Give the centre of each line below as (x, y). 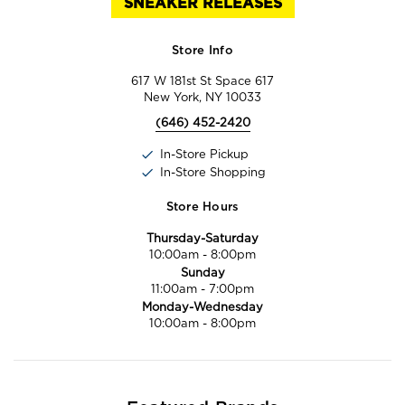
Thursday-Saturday (202, 238)
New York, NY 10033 (202, 97)
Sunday (202, 272)
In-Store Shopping (212, 172)
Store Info (202, 51)
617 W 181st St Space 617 (202, 80)
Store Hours (202, 207)
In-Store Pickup (204, 154)
